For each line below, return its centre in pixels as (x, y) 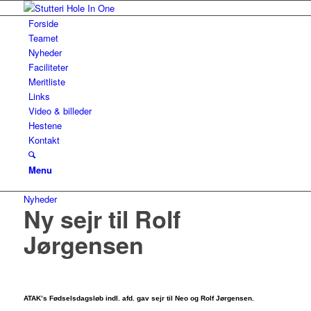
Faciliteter (48, 67)
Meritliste (47, 82)
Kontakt (44, 140)
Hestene (45, 125)
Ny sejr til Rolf (102, 219)
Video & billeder (60, 111)
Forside (43, 23)
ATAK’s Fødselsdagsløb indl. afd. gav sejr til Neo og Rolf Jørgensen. (138, 299)
